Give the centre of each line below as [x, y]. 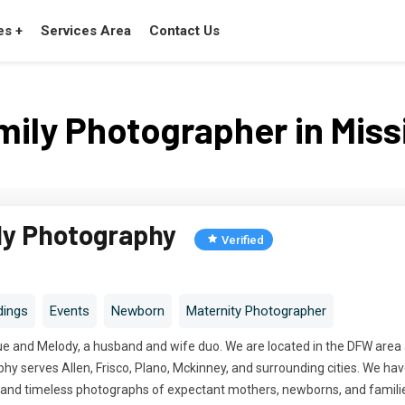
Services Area [86, 30]
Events [70, 311]
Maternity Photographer [256, 311]
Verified [243, 240]
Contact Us [184, 30]
